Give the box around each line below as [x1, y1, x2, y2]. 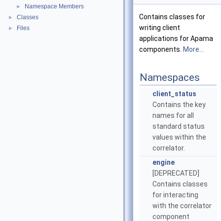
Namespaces [140, 72, 200, 83]
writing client [139, 24, 180, 32]
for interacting [152, 191, 198, 199]
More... [183, 45, 204, 53]
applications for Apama [139, 35, 213, 42]
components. [139, 45, 183, 53]
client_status [152, 90, 196, 98]
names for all [152, 111, 194, 119]
